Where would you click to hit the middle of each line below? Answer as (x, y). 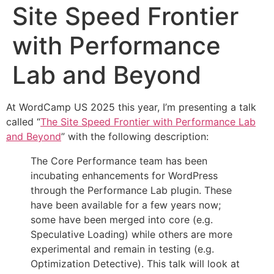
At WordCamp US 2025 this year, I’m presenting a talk (131, 107)
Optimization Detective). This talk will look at (135, 264)
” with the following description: (135, 136)
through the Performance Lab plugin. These (131, 190)
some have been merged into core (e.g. (122, 220)
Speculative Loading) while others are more (131, 234)
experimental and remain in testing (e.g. (122, 249)
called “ (23, 122)
